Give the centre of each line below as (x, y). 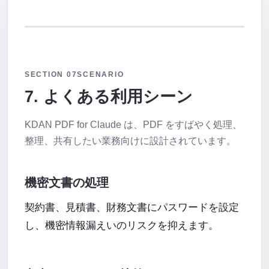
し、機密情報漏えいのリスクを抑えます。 (122, 225)
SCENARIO (101, 74)
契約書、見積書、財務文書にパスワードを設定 (132, 207)
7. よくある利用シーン (109, 96)
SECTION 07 (51, 74)
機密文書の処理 (67, 183)
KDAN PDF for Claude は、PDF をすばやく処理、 (133, 125)
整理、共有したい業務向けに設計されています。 (130, 141)
